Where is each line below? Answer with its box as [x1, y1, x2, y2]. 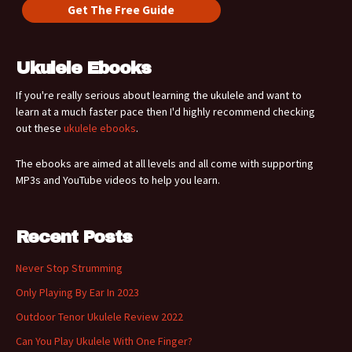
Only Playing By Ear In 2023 [16, 284, 139, 299]
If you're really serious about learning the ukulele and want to [16, 87, 302, 102]
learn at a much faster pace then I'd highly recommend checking [16, 104, 315, 119]
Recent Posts [16, 227, 132, 247]
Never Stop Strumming [16, 260, 123, 275]
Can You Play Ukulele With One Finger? [16, 333, 192, 348]
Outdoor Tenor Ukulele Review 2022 [16, 309, 183, 324]
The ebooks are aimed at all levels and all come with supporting [16, 156, 313, 170]
